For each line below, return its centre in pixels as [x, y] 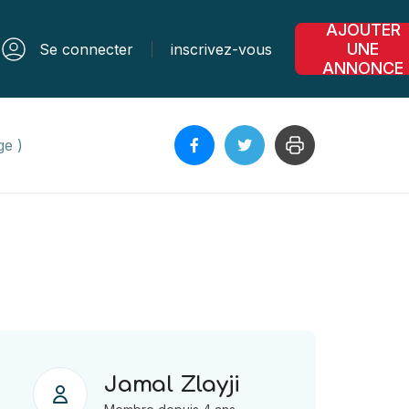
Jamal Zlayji [173, 385]
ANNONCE [363, 68]
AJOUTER [363, 30]
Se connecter [86, 49]
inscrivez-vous [221, 49]
